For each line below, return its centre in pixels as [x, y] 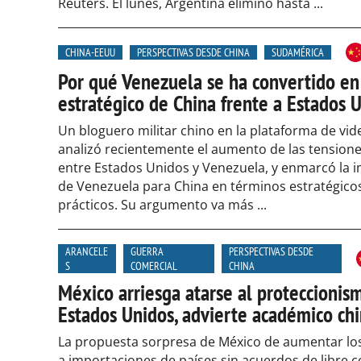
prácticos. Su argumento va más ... [162, 205]
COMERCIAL [154, 266]
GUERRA [147, 251]
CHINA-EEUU [90, 52]
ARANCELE [87, 251]
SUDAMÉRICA [298, 52]
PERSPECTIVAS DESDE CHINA [193, 52]
